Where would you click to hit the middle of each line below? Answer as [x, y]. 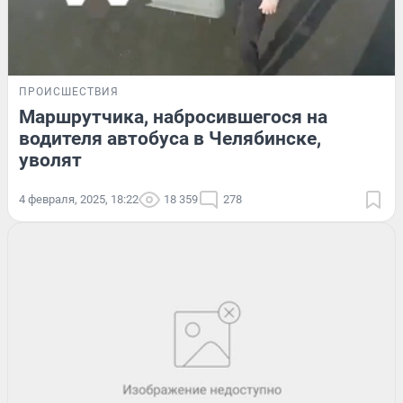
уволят [50, 161]
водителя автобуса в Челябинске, [170, 139]
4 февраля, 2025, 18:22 [79, 200]
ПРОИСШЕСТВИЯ [69, 92]
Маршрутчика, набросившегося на [173, 117]
